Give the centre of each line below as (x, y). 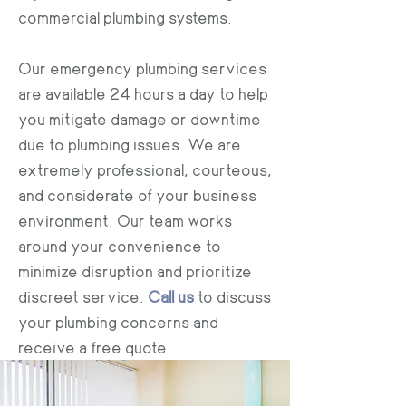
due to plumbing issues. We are (130, 144)
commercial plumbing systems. (127, 17)
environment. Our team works (125, 220)
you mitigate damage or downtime (140, 119)
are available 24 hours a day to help (143, 93)
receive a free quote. (95, 347)
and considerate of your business (137, 195)
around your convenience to (120, 246)
